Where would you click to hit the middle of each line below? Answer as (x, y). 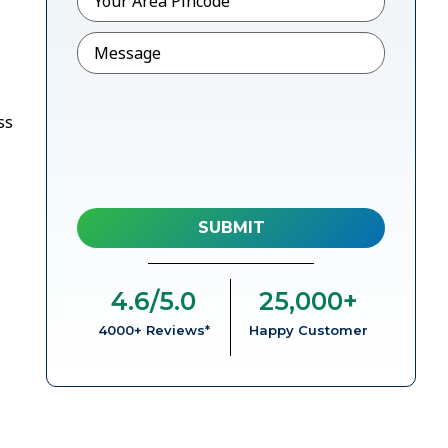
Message (113, 38)
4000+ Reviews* (153, 329)
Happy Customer (308, 329)
